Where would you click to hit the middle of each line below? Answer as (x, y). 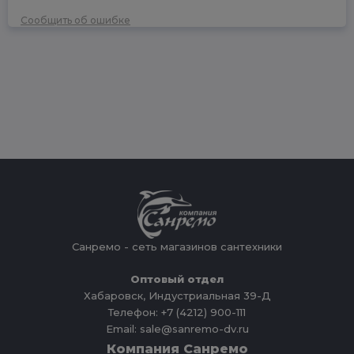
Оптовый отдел (177, 279)
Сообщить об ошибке (75, 21)
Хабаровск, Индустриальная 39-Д (177, 296)
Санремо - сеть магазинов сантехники (177, 247)
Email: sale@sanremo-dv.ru (177, 329)
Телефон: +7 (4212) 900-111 (177, 313)
